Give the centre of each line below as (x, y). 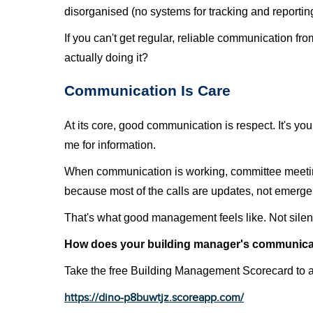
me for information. (110, 145)
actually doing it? (106, 58)
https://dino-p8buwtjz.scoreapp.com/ (154, 298)
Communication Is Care (147, 91)
